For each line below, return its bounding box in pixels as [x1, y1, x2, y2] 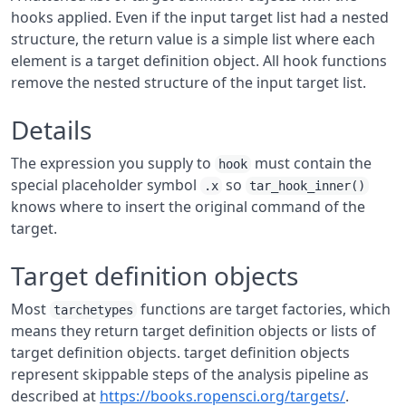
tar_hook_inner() [249, 179, 365, 193]
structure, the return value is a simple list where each [11, 29, 375, 49]
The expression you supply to [11, 153, 215, 173]
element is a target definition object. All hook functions [11, 51, 387, 71]
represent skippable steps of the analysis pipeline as [11, 364, 369, 384]
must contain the [251, 153, 372, 173]
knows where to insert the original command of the [11, 197, 365, 217]
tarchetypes [53, 303, 133, 317]
